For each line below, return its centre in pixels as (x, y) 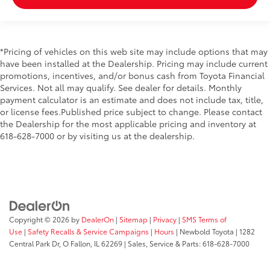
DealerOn (98, 219)
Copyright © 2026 (40, 219)
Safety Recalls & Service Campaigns (88, 231)
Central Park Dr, (35, 243)
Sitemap (133, 219)
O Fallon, (77, 243)
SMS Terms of (204, 219)
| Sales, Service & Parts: (162, 243)
